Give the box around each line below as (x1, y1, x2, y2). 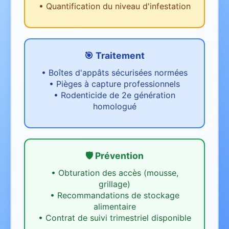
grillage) (99, 179, 130, 190)
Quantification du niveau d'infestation (45, 1, 191, 12)
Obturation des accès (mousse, (58, 168, 178, 178)
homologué (93, 101, 136, 112)
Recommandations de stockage (57, 190, 179, 201)
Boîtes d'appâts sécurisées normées (49, 67, 188, 78)
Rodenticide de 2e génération (61, 90, 175, 101)
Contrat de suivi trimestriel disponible (45, 213, 191, 223)
